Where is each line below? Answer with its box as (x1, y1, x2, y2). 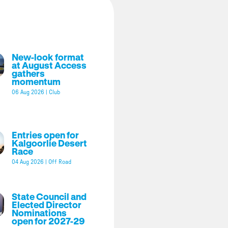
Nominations (11, 207, 67, 218)
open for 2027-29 (11, 215, 85, 226)
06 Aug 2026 (11, 89, 44, 95)
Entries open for (11, 129, 79, 140)
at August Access (11, 60, 87, 70)
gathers (11, 68, 45, 78)
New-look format (11, 51, 84, 62)
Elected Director (11, 199, 81, 210)
